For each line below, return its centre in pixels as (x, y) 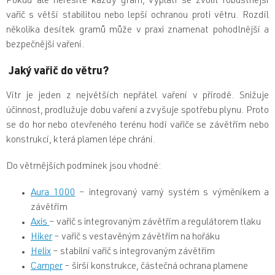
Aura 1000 (53, 194)
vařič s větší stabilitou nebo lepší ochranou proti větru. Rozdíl (137, 16)
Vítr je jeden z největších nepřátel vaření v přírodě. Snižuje (137, 97)
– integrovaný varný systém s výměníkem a (172, 194)
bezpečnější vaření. (45, 46)
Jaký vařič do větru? (59, 72)
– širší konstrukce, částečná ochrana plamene (155, 267)
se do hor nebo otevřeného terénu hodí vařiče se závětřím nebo (137, 126)
